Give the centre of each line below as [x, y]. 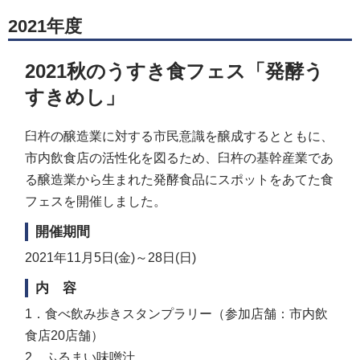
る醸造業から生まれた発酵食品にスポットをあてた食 [180, 180]
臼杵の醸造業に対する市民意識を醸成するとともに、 [180, 137]
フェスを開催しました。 [96, 202]
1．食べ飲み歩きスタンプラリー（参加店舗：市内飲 [177, 313]
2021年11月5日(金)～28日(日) [111, 257]
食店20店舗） [65, 335]
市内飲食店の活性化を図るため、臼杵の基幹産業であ [180, 158]
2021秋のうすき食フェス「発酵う [175, 72]
